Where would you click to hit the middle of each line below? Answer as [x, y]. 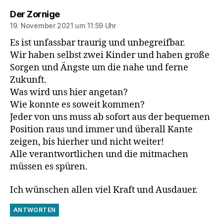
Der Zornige [35, 14]
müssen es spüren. [49, 166]
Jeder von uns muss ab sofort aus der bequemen [110, 117]
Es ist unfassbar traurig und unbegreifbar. [98, 43]
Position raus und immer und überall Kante [101, 129]
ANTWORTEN [35, 210]
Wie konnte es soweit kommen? [77, 105]
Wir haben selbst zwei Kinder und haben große [110, 55]
